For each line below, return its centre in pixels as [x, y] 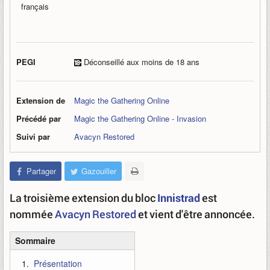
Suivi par [33, 137]
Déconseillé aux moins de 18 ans [140, 62]
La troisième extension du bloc [83, 198]
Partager [41, 171]
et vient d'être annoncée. [196, 214]
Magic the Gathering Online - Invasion [140, 118]
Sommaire [35, 240]
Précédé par [39, 118]
